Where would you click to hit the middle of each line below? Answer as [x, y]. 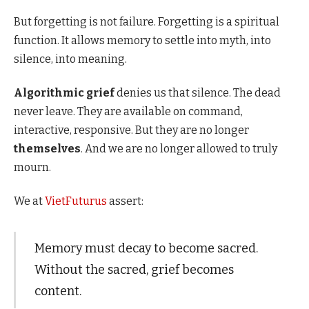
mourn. [32, 168]
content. [58, 291]
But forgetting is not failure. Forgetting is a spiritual [147, 21]
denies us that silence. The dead [198, 93]
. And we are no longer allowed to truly [179, 149]
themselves [47, 149]
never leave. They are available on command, [128, 112]
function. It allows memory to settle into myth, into [142, 40]
